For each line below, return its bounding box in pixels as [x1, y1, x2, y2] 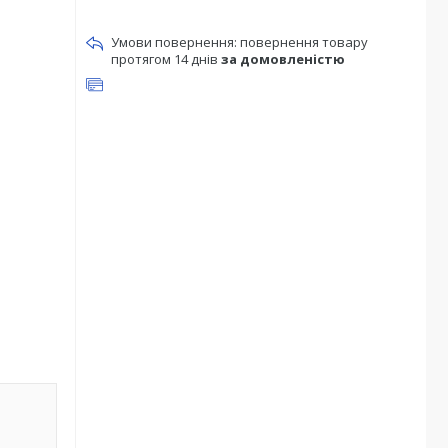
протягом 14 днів [111, 50, 221, 68]
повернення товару [240, 33, 368, 51]
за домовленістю [221, 50, 345, 68]
